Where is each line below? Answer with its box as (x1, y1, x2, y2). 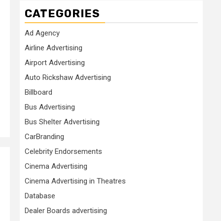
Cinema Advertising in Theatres (25, 177, 126, 185)
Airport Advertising (25, 58, 85, 67)
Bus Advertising (25, 103, 75, 111)
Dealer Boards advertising (25, 206, 107, 215)
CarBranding (25, 132, 64, 141)
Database (25, 191, 55, 200)
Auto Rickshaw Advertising (25, 73, 111, 82)
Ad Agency (25, 29, 60, 37)
